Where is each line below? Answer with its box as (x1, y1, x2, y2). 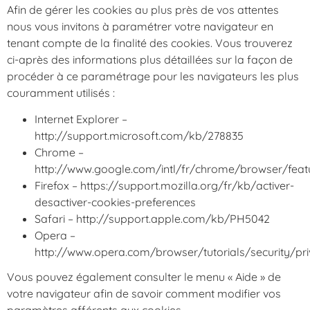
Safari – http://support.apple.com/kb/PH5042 (35, 212, 270, 226)
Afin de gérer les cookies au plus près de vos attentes (7, 3, 279, 17)
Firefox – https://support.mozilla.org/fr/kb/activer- (35, 179, 294, 193)
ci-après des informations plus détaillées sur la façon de (7, 53, 293, 67)
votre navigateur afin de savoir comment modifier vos (7, 286, 281, 300)
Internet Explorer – (35, 112, 127, 127)
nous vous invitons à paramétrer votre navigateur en (7, 19, 273, 34)
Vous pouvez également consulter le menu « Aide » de (7, 269, 281, 284)
